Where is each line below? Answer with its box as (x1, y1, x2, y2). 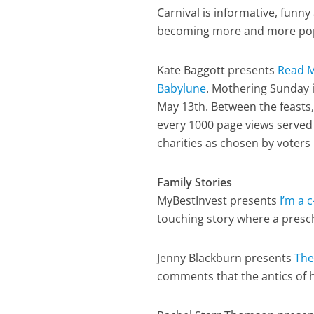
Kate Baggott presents (157, 62, 278, 78)
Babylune (157, 81, 207, 96)
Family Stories (157, 175, 233, 190)
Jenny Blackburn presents (157, 250, 295, 266)
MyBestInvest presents (157, 193, 280, 208)
